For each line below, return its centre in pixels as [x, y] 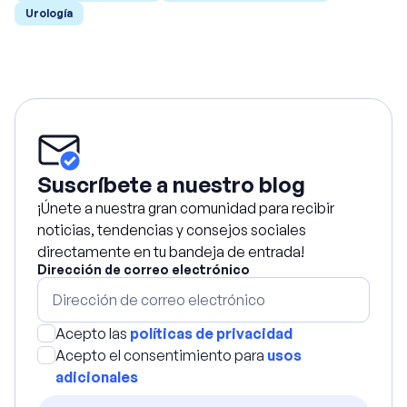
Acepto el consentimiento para [161, 355]
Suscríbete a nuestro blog [171, 184]
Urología [49, 13]
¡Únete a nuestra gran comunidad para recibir [186, 208]
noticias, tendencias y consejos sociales [172, 230]
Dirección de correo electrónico [144, 269]
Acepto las [93, 333]
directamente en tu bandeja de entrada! [171, 252]
